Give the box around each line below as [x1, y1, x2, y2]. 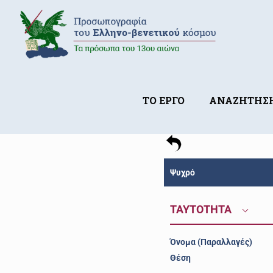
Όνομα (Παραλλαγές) [169, 237, 252, 247]
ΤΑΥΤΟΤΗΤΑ [169, 203, 234, 216]
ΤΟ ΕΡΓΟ [143, 94, 185, 107]
